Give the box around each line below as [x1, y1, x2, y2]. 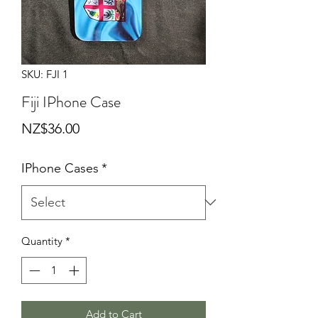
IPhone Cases [21, 160, 99, 176]
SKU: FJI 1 [21, 67, 68, 81]
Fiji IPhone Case [21, 90, 121, 113]
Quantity [21, 234, 62, 248]
